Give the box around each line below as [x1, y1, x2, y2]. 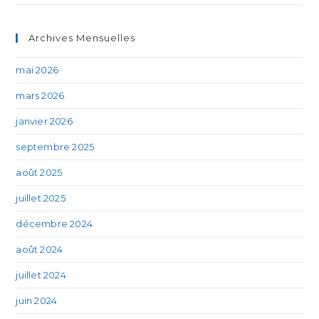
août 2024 [16, 244, 63, 255]
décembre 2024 [16, 218, 93, 229]
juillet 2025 [16, 192, 66, 204]
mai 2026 [16, 64, 59, 75]
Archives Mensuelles [28, 32, 136, 43]
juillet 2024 [16, 269, 66, 281]
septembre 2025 [16, 141, 95, 152]
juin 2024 [16, 295, 58, 306]
